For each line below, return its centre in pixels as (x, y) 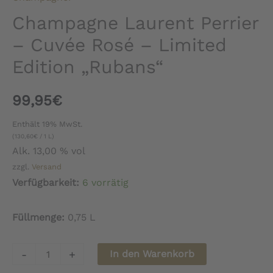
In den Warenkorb (152, 254)
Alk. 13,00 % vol (49, 151)
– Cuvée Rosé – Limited (119, 45)
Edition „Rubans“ (88, 67)
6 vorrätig (105, 183)
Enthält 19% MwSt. (47, 124)
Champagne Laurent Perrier (135, 23)
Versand (47, 167)
